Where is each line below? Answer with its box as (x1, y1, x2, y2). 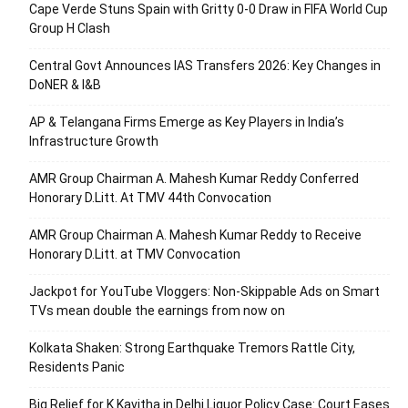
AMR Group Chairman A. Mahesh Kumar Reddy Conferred (29, 171, 359, 187)
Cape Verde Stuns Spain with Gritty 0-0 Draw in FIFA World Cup (29, 2, 388, 17)
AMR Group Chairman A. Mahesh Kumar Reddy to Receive (29, 228, 362, 243)
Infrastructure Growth (29, 134, 158, 149)
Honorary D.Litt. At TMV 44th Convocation (29, 190, 271, 206)
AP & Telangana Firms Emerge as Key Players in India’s (29, 115, 344, 130)
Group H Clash (29, 21, 110, 36)
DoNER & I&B (29, 77, 101, 93)
